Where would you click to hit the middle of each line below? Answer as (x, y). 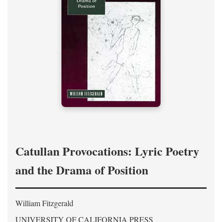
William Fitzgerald (44, 203)
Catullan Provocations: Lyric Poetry (107, 151)
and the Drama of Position (82, 170)
